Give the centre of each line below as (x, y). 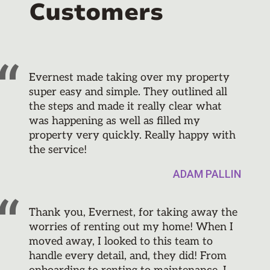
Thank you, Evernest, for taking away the (133, 213)
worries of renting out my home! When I (131, 227)
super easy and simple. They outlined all (128, 92)
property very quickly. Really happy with (132, 136)
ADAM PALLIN (207, 174)
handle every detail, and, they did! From (128, 256)
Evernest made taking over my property (129, 78)
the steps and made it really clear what (125, 107)
